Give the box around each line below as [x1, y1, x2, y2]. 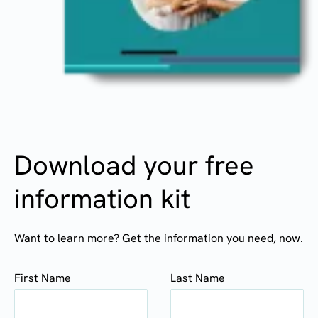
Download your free [14, 147, 254, 182]
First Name [14, 270, 71, 285]
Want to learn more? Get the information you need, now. [14, 230, 303, 245]
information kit [14, 180, 190, 215]
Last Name [170, 270, 225, 285]
